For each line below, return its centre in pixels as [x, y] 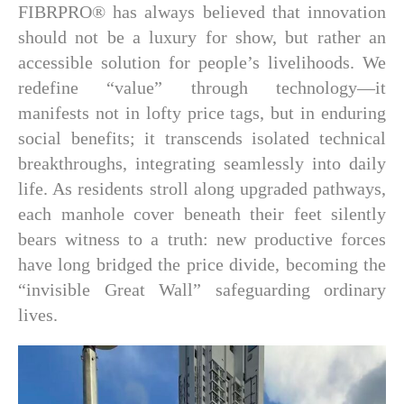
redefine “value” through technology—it [202, 87]
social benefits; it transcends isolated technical [202, 138]
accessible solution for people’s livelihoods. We [202, 62]
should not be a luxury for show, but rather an [202, 37]
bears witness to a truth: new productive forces [202, 239]
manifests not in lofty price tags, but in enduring [202, 113]
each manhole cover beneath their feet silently [202, 214]
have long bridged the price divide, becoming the [202, 264]
